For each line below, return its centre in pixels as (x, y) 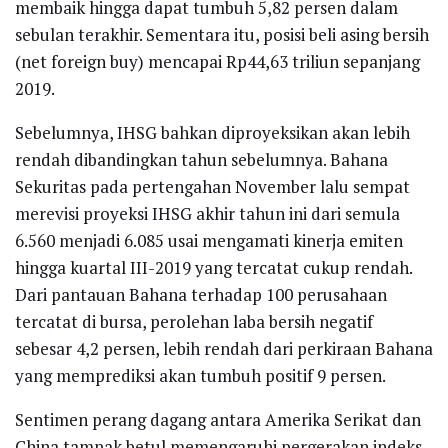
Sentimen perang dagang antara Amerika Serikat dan (218, 419)
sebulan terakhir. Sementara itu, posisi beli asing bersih (222, 34)
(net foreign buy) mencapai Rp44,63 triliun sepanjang (217, 61)
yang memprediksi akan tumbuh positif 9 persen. (200, 375)
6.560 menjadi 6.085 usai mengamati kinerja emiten (209, 240)
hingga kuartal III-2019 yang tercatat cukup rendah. (213, 267)
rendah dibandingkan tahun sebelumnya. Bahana (201, 159)
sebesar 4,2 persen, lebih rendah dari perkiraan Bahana (224, 348)
